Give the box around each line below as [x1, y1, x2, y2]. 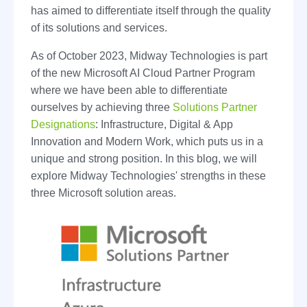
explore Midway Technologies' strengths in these [31, 169, 266, 182]
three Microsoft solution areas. [31, 186, 176, 199]
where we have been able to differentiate [31, 84, 228, 96]
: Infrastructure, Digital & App [95, 118, 233, 130]
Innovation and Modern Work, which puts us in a [31, 135, 263, 147]
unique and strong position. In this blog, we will [31, 152, 257, 164]
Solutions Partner [173, 101, 257, 113]
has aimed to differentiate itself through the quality [31, 4, 271, 16]
